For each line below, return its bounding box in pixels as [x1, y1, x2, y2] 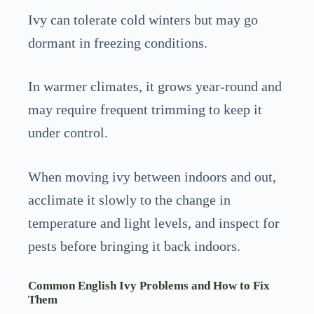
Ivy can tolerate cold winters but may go [28, 11, 258, 27]
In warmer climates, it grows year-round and [28, 78, 282, 95]
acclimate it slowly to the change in [28, 192, 231, 208]
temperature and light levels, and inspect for [28, 215, 280, 231]
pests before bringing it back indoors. [28, 238, 240, 254]
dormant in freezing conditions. [28, 34, 207, 50]
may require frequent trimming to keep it [28, 102, 262, 118]
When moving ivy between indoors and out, [28, 169, 276, 185]
